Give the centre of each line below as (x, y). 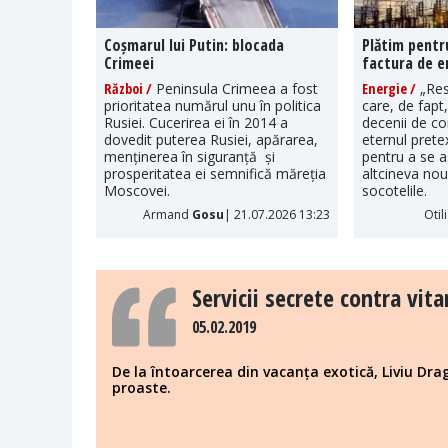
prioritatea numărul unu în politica (212, 105)
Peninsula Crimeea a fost (235, 88)
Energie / (388, 88)
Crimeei (129, 62)
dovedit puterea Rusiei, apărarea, (211, 139)
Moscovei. (137, 190)
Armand (167, 214)
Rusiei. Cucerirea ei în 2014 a (196, 122)
